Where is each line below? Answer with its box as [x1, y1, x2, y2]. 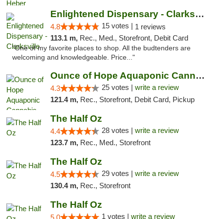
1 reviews [134, 22, 166, 31]
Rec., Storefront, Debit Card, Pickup [80, 95, 195, 104]
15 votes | [101, 22, 135, 30]
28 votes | [101, 126, 135, 134]
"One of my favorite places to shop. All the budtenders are [12, 44, 191, 52]
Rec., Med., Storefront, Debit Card [79, 34, 188, 42]
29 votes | [101, 169, 135, 177]
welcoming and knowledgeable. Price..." [12, 54, 135, 61]
